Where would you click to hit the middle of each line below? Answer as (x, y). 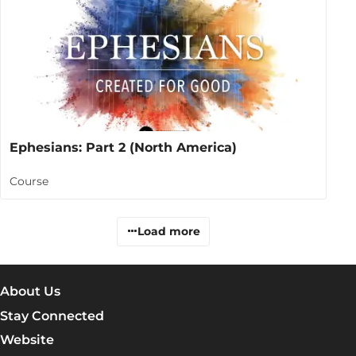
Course (29, 182)
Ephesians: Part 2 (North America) (124, 148)
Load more (169, 232)
